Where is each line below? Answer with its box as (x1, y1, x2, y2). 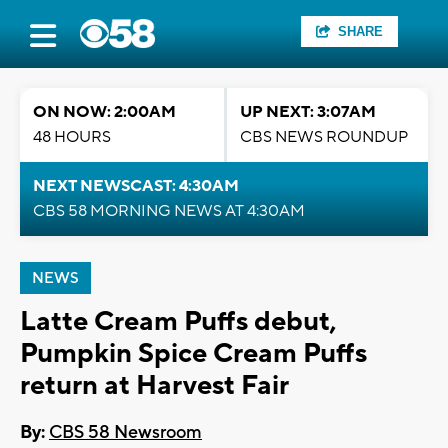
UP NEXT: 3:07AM (240, 102, 376, 122)
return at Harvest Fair (20, 368, 289, 403)
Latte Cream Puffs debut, (20, 304, 336, 339)
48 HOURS (33, 127, 111, 147)
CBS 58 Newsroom (49, 421, 202, 445)
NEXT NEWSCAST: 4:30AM (33, 176, 239, 196)
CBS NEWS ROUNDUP (240, 127, 408, 147)
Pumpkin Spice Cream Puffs (20, 336, 367, 371)
